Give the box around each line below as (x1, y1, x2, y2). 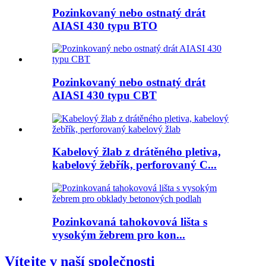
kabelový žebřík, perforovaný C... (52, 159, 217, 172)
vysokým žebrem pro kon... (52, 228, 185, 241)
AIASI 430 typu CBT (52, 89, 157, 102)
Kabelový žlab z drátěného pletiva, (52, 145, 221, 159)
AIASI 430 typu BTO (52, 19, 157, 32)
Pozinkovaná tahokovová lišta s (52, 215, 207, 228)
